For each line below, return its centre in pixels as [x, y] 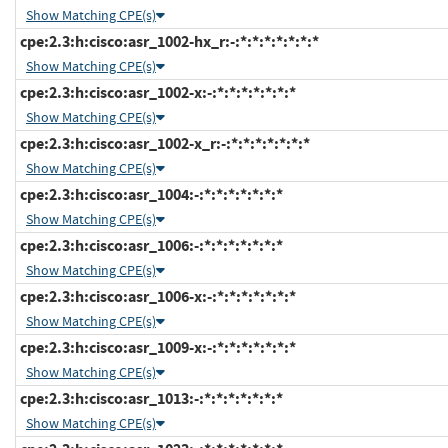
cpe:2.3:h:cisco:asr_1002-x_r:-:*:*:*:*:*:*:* [163, 143]
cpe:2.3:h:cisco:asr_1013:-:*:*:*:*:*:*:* [150, 398]
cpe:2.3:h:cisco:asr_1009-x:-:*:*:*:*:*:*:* [156, 347]
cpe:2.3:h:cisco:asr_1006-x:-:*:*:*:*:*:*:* [156, 296]
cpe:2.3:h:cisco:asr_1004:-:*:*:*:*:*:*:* [150, 194]
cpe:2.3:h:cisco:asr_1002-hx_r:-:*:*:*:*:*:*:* [168, 41]
